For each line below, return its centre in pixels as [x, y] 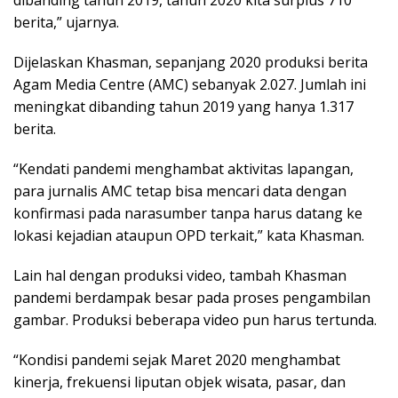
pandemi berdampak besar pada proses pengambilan [192, 298]
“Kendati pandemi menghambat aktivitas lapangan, [183, 169]
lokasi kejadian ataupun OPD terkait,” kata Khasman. [189, 236]
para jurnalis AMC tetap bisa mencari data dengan [180, 191]
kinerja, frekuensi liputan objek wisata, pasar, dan [179, 382]
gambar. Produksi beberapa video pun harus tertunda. [195, 320]
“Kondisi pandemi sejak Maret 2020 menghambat [177, 360]
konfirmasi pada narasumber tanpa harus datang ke [188, 214]
